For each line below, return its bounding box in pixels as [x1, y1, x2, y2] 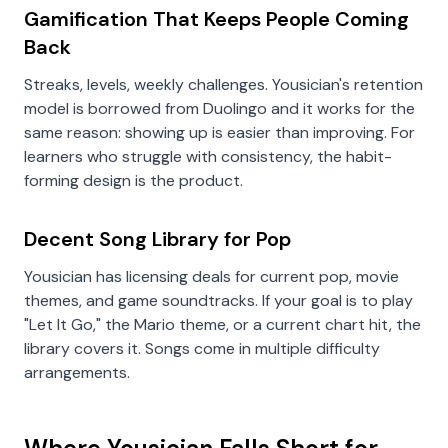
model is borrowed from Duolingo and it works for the [24, 98, 415, 119]
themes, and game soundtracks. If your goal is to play [24, 290, 413, 311]
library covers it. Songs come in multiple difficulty [24, 338, 380, 359]
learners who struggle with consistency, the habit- [24, 146, 392, 167]
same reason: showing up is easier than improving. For [24, 122, 415, 143]
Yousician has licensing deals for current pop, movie [24, 266, 399, 287]
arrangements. [24, 362, 130, 383]
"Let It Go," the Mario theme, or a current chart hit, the [24, 314, 421, 335]
